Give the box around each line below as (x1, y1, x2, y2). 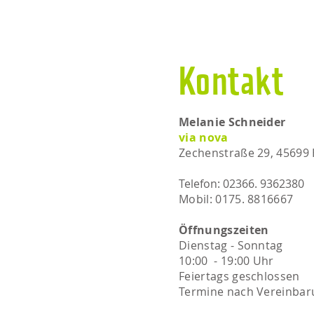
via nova (179, 130, 228, 145)
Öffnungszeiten (179, 222, 269, 238)
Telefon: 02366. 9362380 (179, 176, 304, 191)
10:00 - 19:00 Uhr (179, 253, 274, 268)
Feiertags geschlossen (179, 268, 300, 284)
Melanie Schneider (179, 114, 286, 130)
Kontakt (179, 67, 285, 102)
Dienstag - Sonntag (179, 238, 283, 253)
